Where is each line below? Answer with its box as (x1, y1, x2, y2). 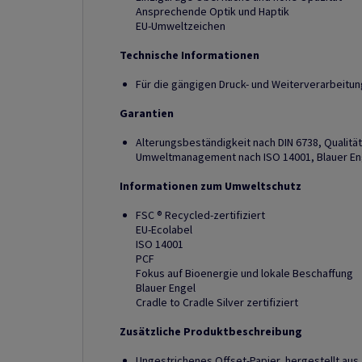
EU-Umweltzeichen (136, 19, 225, 33)
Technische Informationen (120, 48, 259, 62)
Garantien (120, 106, 174, 120)
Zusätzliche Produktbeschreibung (120, 324, 302, 339)
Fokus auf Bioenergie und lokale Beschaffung (136, 266, 353, 280)
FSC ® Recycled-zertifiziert (136, 208, 265, 222)
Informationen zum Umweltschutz (120, 179, 301, 193)
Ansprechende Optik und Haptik (136, 4, 289, 19)
